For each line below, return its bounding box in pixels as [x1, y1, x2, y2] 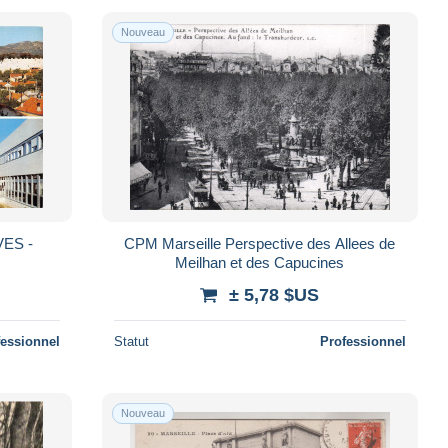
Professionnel [319, 333, 406, 349]
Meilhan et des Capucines [175, 253, 345, 271]
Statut [113, 333, 149, 349]
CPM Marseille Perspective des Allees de [124, 234, 396, 252]
